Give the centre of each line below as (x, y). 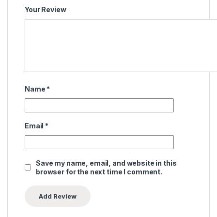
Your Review (46, 9)
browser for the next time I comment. (99, 171)
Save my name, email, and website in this (106, 163)
